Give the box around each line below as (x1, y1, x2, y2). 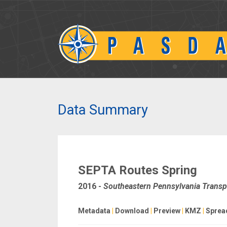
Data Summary (58, 102, 148, 118)
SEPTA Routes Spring (78, 163, 197, 177)
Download (115, 207, 149, 215)
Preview (154, 207, 180, 215)
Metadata (78, 207, 110, 215)
